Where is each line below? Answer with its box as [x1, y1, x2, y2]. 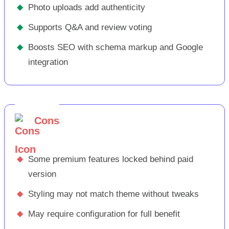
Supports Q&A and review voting [28, 22, 152, 32]
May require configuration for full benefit [28, 209, 180, 219]
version [28, 169, 56, 179]
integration [28, 57, 68, 67]
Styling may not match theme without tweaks [28, 189, 199, 199]
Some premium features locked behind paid [28, 154, 193, 164]
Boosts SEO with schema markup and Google [28, 42, 203, 52]
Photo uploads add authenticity [28, 2, 145, 12]
